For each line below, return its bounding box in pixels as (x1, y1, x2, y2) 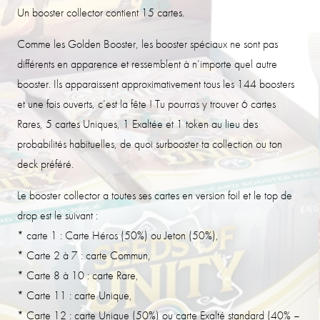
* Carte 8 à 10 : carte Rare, (17, 267, 139, 283)
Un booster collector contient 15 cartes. (17, 4, 184, 20)
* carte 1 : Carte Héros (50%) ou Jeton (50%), (17, 227, 219, 243)
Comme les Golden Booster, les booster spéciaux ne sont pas (17, 36, 278, 51)
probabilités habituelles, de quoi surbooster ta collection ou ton (17, 136, 282, 151)
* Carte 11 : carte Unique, (17, 287, 132, 303)
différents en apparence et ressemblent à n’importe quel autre (17, 56, 277, 71)
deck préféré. (17, 156, 74, 171)
